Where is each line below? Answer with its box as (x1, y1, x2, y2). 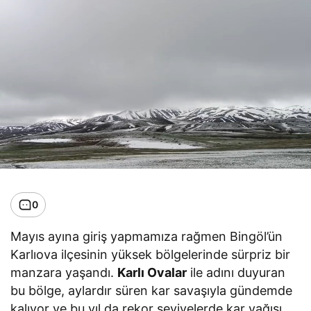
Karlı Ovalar (117, 264, 187, 280)
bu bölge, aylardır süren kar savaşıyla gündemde (10, 283, 293, 298)
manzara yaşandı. (10, 264, 118, 280)
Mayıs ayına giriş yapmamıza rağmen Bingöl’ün (10, 228, 283, 244)
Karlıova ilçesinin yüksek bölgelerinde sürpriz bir (10, 246, 291, 262)
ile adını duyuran (187, 264, 286, 280)
